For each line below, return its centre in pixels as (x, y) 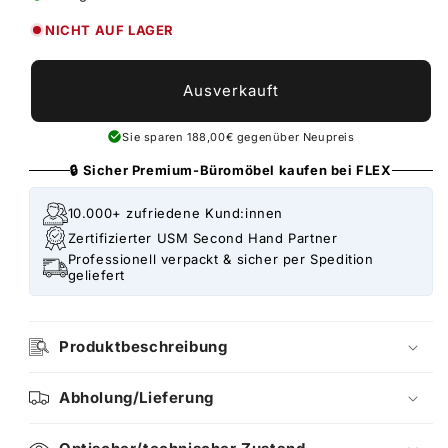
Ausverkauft (231, 91)
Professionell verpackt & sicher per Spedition (220, 258)
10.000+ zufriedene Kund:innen (175, 213)
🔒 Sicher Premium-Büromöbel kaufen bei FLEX (231, 170)
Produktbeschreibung (143, 347)
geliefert (96, 274)
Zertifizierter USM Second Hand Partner (202, 238)
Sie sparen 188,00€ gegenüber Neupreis (238, 136)
